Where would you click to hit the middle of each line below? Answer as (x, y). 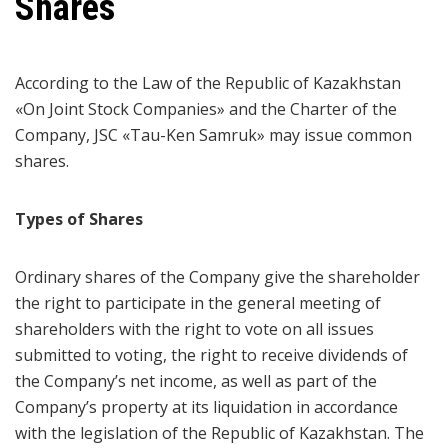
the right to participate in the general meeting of (198, 303)
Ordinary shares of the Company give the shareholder (217, 277)
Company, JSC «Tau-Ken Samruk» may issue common (213, 135)
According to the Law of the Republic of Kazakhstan (208, 83)
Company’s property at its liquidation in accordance (206, 407)
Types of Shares (79, 219)
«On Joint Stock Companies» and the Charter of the (206, 109)
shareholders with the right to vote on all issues (194, 329)
